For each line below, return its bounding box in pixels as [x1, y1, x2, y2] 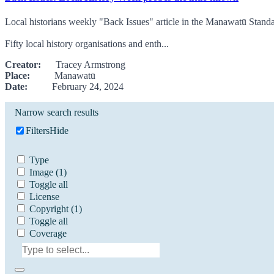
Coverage [29, 228, 67, 239]
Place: [5, 70, 30, 81]
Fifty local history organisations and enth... [5, 38, 169, 49]
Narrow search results [15, 106, 98, 117]
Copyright [29, 203, 68, 214]
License [29, 191, 59, 202]
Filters [25, 125, 50, 136]
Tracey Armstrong [41, 59, 125, 70]
